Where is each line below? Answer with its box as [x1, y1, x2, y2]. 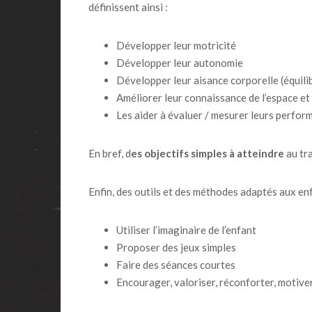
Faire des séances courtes [116, 258, 235, 271]
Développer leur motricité [116, 38, 236, 52]
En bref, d [88, 146, 131, 159]
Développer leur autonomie [116, 56, 243, 69]
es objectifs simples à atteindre [131, 146, 284, 159]
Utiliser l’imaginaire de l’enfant [116, 223, 256, 236]
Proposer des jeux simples [116, 240, 236, 253]
